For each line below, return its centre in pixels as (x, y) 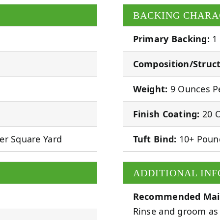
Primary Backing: (171, 39)
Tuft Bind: (155, 139)
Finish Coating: (166, 114)
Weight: (150, 89)
